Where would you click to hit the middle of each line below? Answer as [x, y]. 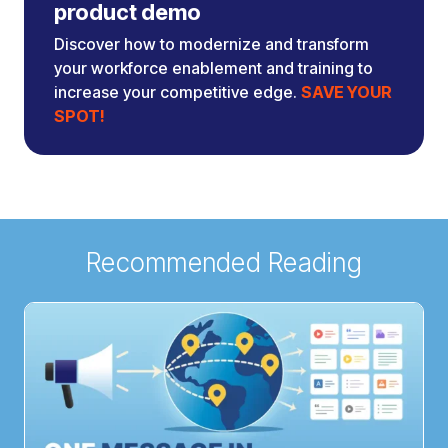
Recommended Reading [224, 263]
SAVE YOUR [346, 92]
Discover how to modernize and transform [211, 44]
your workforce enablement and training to [213, 68]
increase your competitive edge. [177, 92]
